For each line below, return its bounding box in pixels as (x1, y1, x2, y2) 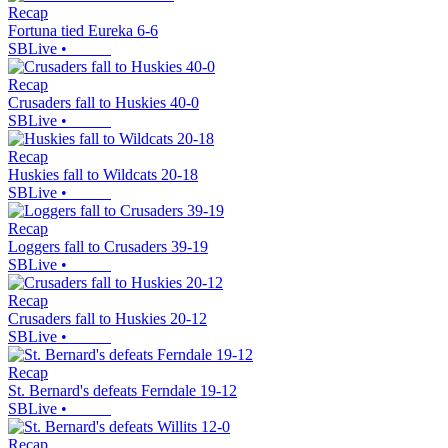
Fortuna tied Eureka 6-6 (8, 22, 158, 40)
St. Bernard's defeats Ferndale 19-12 (8, 382, 237, 400)
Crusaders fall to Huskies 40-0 (8, 94, 199, 112)
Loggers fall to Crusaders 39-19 (8, 238, 208, 256)
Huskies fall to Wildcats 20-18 (8, 166, 198, 184)
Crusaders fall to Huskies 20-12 (8, 310, 207, 328)
